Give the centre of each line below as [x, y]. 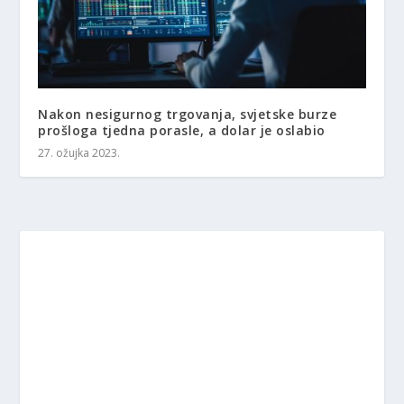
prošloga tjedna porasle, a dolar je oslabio [182, 130]
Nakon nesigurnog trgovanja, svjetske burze [188, 114]
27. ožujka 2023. [79, 152]
